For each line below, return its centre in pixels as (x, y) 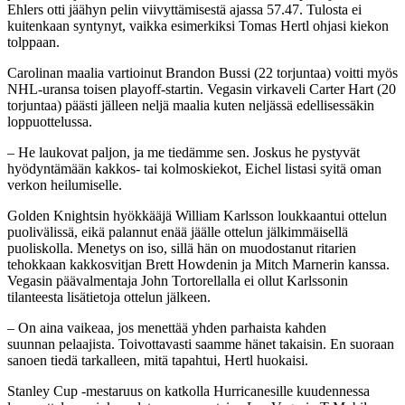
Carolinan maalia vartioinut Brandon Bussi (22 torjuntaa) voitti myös (202, 72)
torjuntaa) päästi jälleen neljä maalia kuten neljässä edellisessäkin (191, 105)
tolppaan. (33, 42)
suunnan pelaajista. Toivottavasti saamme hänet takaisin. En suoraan (201, 344)
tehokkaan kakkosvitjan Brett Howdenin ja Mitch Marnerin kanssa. (198, 264)
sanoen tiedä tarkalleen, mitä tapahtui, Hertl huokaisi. (158, 360)
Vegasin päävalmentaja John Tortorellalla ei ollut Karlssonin (178, 280)
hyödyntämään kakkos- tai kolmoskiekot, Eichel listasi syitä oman (194, 168)
